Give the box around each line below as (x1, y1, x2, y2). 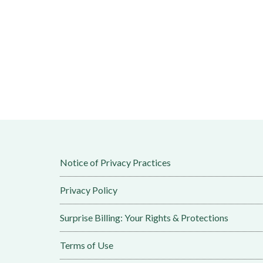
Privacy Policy (60, 184, 117, 195)
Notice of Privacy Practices (60, 157, 171, 168)
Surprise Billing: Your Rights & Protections (60, 212, 228, 223)
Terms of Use (60, 240, 113, 251)
